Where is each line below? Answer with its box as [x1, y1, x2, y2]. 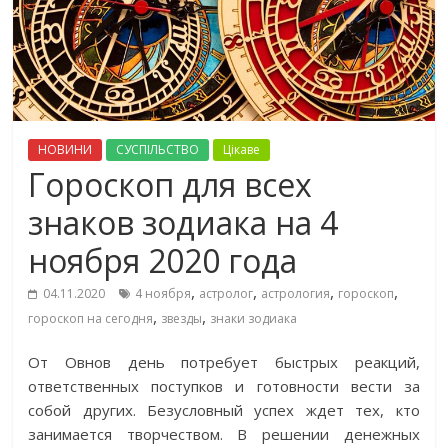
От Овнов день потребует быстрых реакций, [28, 352, 420, 373]
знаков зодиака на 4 [28, 201, 339, 245]
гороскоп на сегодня [28, 310, 154, 328]
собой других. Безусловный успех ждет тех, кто [28, 400, 420, 421]
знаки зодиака [210, 310, 298, 328]
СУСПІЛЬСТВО [116, 141, 200, 159]
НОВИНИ [38, 141, 93, 159]
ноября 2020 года [28, 239, 298, 283]
